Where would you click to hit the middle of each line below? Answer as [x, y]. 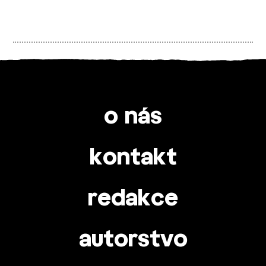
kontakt [133, 158]
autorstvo [133, 240]
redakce [133, 199]
